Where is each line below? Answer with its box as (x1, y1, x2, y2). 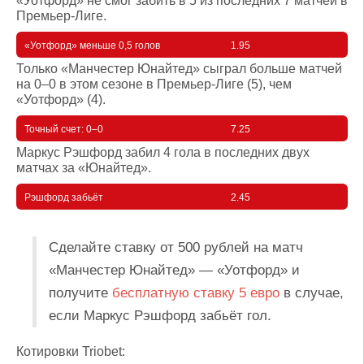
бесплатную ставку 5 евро (112, 285, 279, 301)
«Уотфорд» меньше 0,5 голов (24, 40, 160, 51)
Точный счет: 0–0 (24, 123, 103, 135)
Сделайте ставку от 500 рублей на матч (49, 240, 303, 255)
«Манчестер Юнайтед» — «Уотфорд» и (49, 262, 300, 278)
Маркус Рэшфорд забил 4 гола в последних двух (16, 145, 310, 159)
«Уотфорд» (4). (16, 93, 106, 106)
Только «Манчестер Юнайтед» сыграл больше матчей (16, 62, 342, 76)
